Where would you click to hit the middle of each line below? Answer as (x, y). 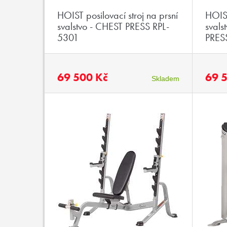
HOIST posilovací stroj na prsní (117, 15)
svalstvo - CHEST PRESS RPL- (113, 26)
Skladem (165, 79)
